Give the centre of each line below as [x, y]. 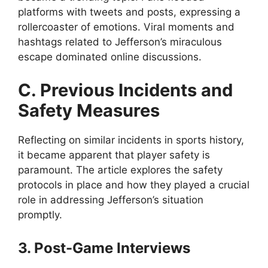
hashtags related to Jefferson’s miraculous [120, 42]
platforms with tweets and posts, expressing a [129, 12]
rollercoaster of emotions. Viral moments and [126, 27]
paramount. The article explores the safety [120, 170]
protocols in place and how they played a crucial [134, 185]
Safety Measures [89, 110]
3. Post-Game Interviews [104, 248]
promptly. [40, 214]
